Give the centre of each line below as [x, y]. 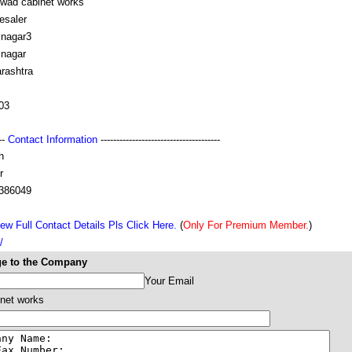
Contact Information [53, 139]
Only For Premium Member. [246, 225]
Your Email [169, 281]
